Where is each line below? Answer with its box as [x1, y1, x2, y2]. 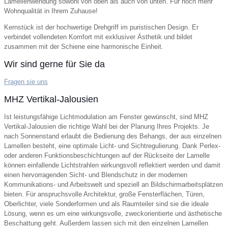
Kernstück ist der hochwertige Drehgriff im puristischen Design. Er [4, 23, 198, 31]
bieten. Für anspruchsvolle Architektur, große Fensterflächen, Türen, [4, 190, 205, 198]
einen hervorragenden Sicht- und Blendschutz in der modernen [4, 170, 187, 179]
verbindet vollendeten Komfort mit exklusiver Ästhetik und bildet [4, 33, 192, 41]
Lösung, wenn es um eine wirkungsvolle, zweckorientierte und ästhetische [4, 209, 222, 217]
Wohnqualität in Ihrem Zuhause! [4, 7, 98, 15]
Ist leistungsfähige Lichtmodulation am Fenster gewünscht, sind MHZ [4, 112, 208, 121]
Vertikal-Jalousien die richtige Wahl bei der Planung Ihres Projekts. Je [4, 122, 209, 130]
